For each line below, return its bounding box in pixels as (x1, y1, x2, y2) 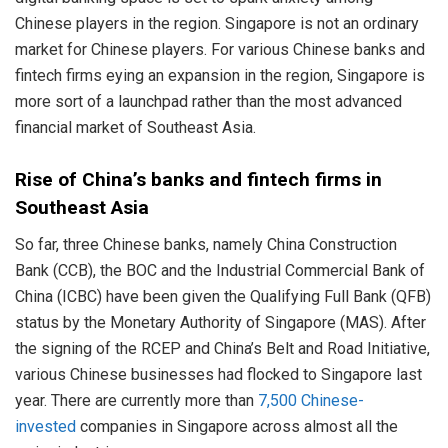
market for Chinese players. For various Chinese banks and (15, 39, 425, 59)
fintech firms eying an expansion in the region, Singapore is (15, 65, 425, 85)
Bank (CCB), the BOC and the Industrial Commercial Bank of (15, 261, 425, 281)
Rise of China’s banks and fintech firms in (15, 168, 382, 192)
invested (15, 417, 76, 437)
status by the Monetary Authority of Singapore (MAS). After (15, 313, 426, 333)
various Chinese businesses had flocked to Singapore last (15, 365, 422, 385)
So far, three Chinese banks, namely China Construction (15, 235, 397, 255)
